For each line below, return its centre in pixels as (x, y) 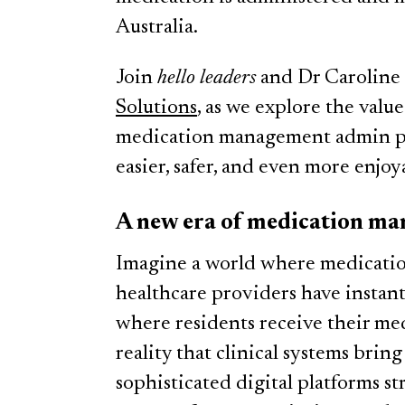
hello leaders (207, 78)
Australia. (159, 27)
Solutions (156, 108)
